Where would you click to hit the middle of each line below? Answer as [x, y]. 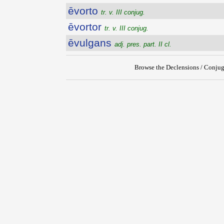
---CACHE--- [77, 98]
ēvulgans [91, 42]
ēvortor [86, 26]
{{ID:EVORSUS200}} [85, 89]
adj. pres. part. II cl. [143, 44]
